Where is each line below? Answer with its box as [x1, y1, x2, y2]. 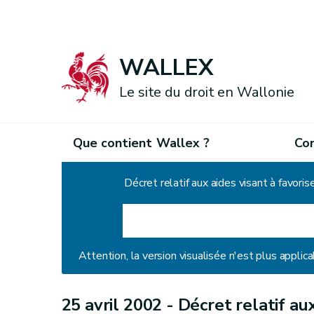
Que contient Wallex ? [72, 134, 210, 151]
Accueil [61, 175, 97, 191]
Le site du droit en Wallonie [119, 83, 294, 102]
